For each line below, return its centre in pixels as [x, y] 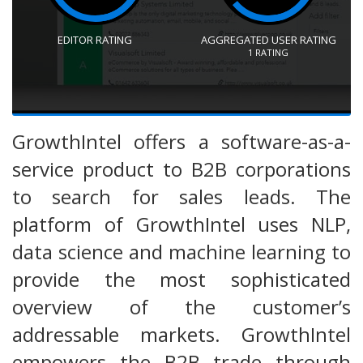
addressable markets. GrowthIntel [181, 334]
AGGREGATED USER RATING [268, 39]
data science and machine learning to [181, 251]
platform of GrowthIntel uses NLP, [181, 224]
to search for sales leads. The [181, 196]
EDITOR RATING [95, 39]
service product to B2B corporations [181, 169]
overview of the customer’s [181, 306]
